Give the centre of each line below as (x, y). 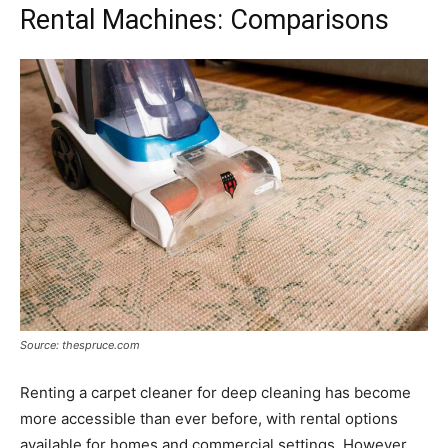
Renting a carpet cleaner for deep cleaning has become (215, 392)
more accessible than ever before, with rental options (209, 418)
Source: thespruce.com (80, 344)
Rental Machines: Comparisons (204, 19)
